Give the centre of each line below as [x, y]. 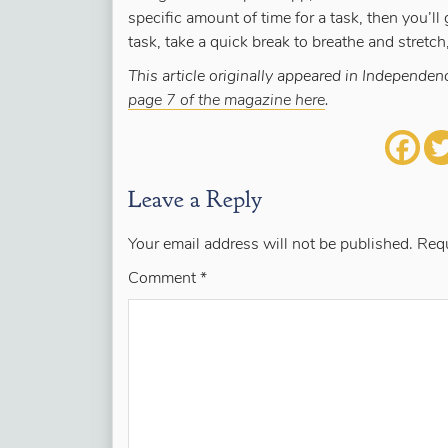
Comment [164, 279]
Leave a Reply [195, 199]
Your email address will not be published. [270, 245]
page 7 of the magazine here [226, 101]
